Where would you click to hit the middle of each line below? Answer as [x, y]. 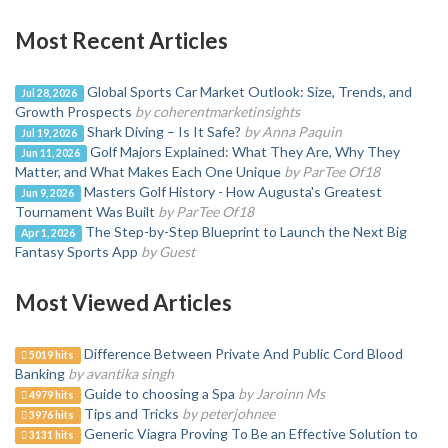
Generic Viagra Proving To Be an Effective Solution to [250, 433]
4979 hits [51, 394]
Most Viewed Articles [123, 302]
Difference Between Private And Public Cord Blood [243, 353]
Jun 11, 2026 [51, 152]
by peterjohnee [228, 413]
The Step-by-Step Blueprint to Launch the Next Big [245, 231]
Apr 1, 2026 [48, 232]
